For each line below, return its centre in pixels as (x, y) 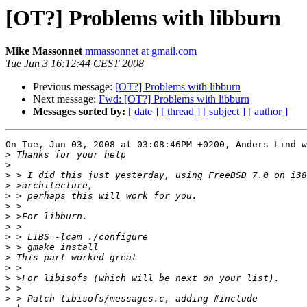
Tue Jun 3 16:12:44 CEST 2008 (75, 64)
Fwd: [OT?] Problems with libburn (174, 99)
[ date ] (143, 112)
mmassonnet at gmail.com (141, 51)
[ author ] (268, 112)
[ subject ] (224, 112)
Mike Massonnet (44, 51)
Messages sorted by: (79, 112)
